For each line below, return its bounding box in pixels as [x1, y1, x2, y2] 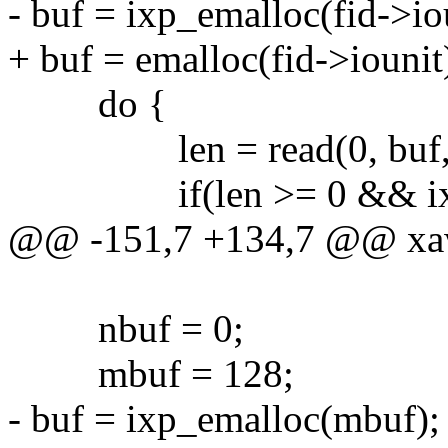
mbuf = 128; [8, 351, 294, 395]
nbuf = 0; [8, 306, 244, 350]
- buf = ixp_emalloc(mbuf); [8, 396, 440, 440]
